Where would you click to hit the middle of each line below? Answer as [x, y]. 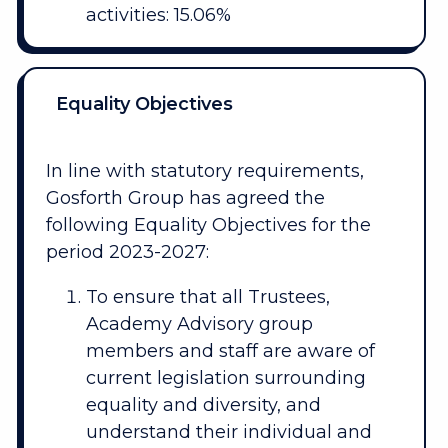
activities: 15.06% [158, 15]
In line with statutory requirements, [204, 170]
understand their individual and [228, 431]
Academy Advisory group [199, 323]
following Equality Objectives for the [208, 224]
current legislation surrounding [225, 377]
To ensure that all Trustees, [207, 296]
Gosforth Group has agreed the [185, 197]
